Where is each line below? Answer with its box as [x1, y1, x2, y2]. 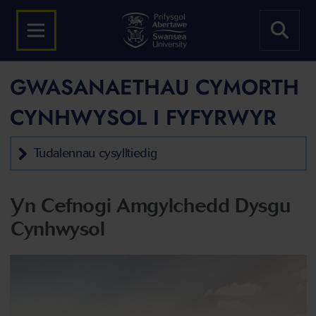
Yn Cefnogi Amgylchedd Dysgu [11, 193, 291, 217]
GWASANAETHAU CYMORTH [9, 72, 299, 102]
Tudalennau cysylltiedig [33, 145, 157, 161]
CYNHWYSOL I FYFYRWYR [9, 102, 276, 133]
